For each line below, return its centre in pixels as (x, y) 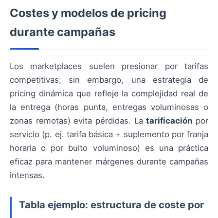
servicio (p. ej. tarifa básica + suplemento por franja (109, 134)
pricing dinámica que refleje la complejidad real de (109, 93)
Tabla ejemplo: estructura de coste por (111, 205)
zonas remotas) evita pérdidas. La (78, 120)
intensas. (27, 175)
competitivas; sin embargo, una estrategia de (109, 80)
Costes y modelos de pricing (88, 13)
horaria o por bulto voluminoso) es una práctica (109, 148)
